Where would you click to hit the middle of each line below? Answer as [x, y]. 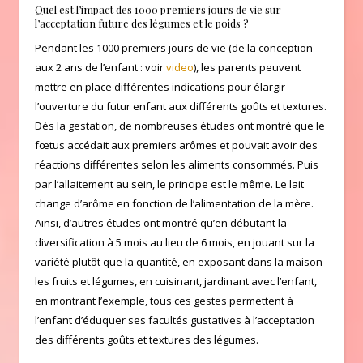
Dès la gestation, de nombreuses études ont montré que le [180, 125]
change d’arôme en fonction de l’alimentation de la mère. [174, 203]
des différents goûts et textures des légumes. [147, 339]
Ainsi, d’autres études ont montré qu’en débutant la [161, 222]
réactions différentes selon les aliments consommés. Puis [177, 164]
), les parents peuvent [247, 67]
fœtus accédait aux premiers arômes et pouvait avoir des [176, 145]
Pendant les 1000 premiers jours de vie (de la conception [174, 47]
